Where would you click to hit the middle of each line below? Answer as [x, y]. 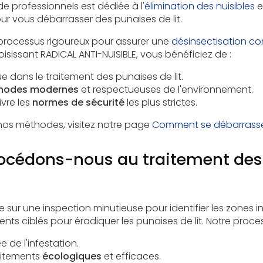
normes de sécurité [78, 102]
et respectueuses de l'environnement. [166, 90]
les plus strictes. [161, 102]
